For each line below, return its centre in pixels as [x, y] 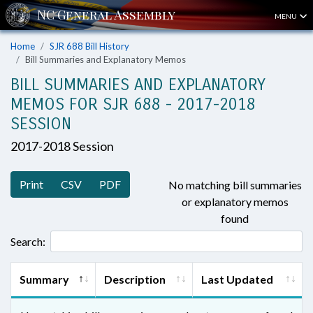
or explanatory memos [235, 202]
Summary [44, 279]
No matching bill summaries [235, 185]
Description [135, 279]
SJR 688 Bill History [89, 46]
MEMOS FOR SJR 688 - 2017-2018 [133, 104]
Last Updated [237, 279]
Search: [28, 241]
